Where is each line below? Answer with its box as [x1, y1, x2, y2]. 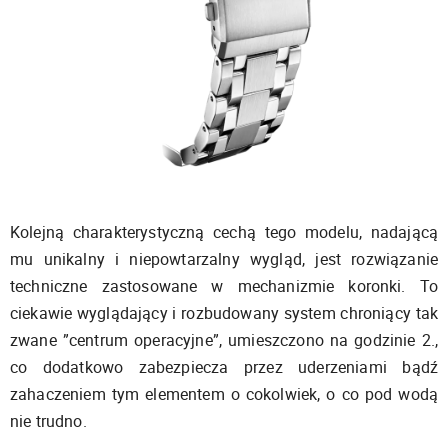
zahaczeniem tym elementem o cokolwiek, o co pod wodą [10, 383, 438, 406]
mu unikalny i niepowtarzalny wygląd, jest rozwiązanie [10, 248, 438, 271]
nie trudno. [10, 410, 91, 433]
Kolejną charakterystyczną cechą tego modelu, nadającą [10, 221, 438, 244]
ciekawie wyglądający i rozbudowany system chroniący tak [10, 302, 438, 325]
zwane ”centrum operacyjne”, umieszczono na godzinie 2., [10, 329, 438, 352]
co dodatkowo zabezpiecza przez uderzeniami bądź [10, 356, 438, 379]
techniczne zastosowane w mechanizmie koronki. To [10, 275, 438, 298]
